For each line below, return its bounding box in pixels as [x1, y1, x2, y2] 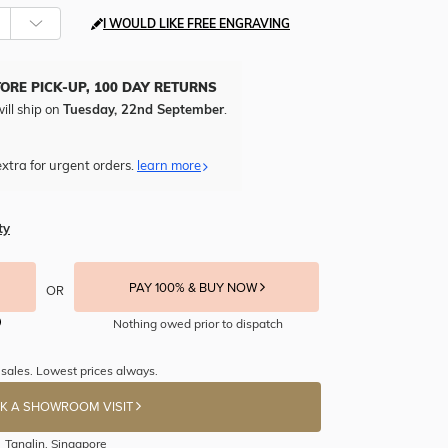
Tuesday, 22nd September [63, 101, 224, 118]
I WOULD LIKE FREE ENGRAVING [103, 16, 290, 32]
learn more [137, 157, 201, 174]
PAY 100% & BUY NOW [128, 280, 260, 297]
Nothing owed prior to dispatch [112, 316, 283, 332]
